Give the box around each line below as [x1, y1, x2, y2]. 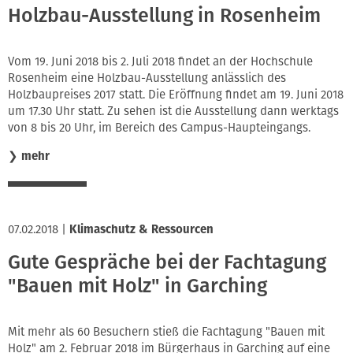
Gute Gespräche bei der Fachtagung [8, 251, 326, 275]
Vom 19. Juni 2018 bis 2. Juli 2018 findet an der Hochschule [8, 54, 313, 69]
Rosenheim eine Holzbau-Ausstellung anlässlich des [8, 70, 286, 85]
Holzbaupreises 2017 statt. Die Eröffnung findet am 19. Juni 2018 [8, 87, 344, 102]
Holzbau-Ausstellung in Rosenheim [8, 4, 321, 28]
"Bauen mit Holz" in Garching [8, 274, 267, 299]
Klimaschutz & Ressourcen [69, 221, 214, 236]
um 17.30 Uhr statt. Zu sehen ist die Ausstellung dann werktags [8, 103, 339, 118]
